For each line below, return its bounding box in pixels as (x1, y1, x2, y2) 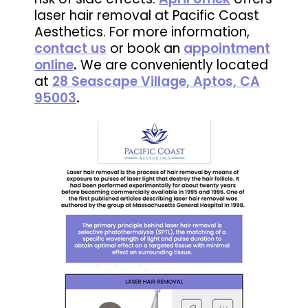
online (34, 55, 74, 74)
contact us (34, 38, 107, 58)
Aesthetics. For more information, (34, 22, 250, 41)
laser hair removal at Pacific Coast (34, 5, 259, 25)
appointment (184, 38, 270, 58)
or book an (107, 38, 184, 58)
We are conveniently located (80, 55, 268, 74)
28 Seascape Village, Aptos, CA (52, 71, 260, 91)
